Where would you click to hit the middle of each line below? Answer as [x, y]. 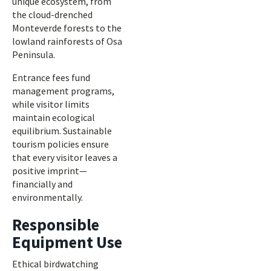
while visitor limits [51, 104]
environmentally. [47, 197]
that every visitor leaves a [65, 157]
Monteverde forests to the [67, 28]
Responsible [56, 224]
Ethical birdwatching [55, 264]
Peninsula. [34, 54]
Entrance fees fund [51, 77]
